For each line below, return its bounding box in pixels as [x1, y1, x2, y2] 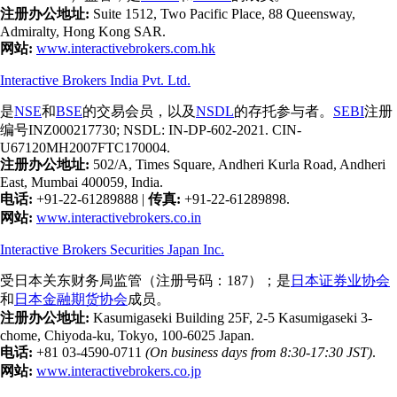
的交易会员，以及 [82, 103, 196, 119]
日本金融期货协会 [14, 291, 128, 307]
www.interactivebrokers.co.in [36, 209, 201, 225]
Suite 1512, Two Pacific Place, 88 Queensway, [90, 5, 355, 21]
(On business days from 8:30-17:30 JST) [145, 344, 372, 360]
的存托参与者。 [234, 103, 333, 119]
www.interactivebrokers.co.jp [36, 362, 201, 378]
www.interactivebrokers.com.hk [36, 40, 215, 56]
